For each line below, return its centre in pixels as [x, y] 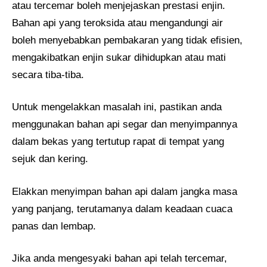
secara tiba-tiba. [48, 74]
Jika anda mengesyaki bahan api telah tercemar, [119, 259]
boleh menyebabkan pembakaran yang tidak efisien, [127, 40]
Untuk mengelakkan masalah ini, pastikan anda [117, 107]
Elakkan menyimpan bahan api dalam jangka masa [125, 191]
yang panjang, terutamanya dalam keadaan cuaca [122, 209]
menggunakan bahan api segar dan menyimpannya [125, 125]
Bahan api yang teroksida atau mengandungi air [117, 23]
